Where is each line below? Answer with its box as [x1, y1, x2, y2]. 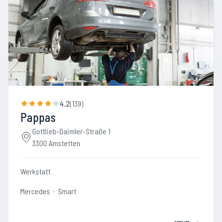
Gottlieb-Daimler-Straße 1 [32, 126, 111, 136]
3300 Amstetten [32, 138, 80, 148]
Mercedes [20, 186, 50, 196]
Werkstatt [20, 166, 51, 176]
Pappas [20, 110, 55, 124]
